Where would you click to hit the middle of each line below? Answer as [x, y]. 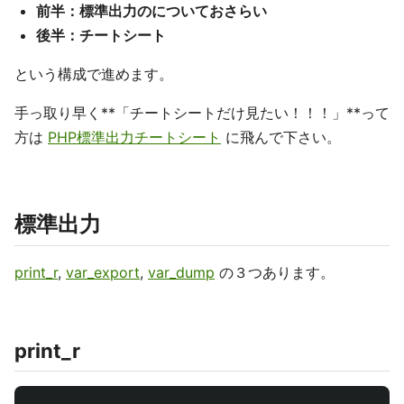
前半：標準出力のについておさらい [151, 11]
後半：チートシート [101, 35]
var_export [103, 272]
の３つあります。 [275, 272]
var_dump [181, 272]
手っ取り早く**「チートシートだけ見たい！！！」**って [202, 113]
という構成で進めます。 [94, 74]
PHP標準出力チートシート [134, 137]
